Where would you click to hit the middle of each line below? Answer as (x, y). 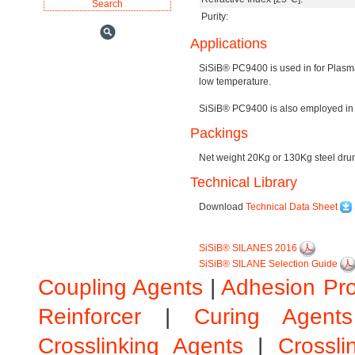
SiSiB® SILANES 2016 (249, 248)
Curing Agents (274, 317)
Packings (219, 133)
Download (222, 207)
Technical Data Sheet (292, 207)
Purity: (214, 17)
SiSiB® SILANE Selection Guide (268, 264)
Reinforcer (90, 317)
